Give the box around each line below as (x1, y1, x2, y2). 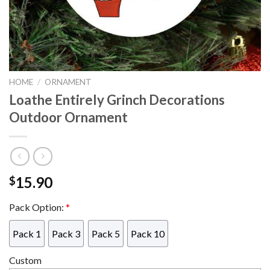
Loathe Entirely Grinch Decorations (9, 91, 225, 108)
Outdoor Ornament (9, 108, 128, 125)
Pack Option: (9, 201, 66, 213)
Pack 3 (52, 228, 81, 240)
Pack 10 (131, 228, 165, 240)
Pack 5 (91, 228, 120, 240)
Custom (9, 254, 42, 266)
